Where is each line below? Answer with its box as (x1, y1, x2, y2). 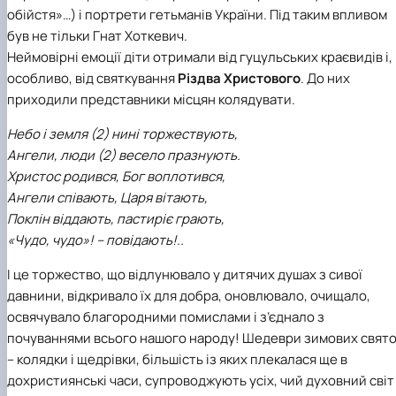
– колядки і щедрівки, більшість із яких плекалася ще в (7, 349, 347, 369)
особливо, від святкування (7, 68, 178, 88)
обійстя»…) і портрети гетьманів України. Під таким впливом (7, 4, 387, 24)
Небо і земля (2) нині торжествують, (7, 124, 238, 143)
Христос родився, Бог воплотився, (7, 166, 225, 186)
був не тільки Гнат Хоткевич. (7, 26, 187, 45)
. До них (301, 68, 350, 88)
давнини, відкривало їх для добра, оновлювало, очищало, (7, 286, 370, 305)
